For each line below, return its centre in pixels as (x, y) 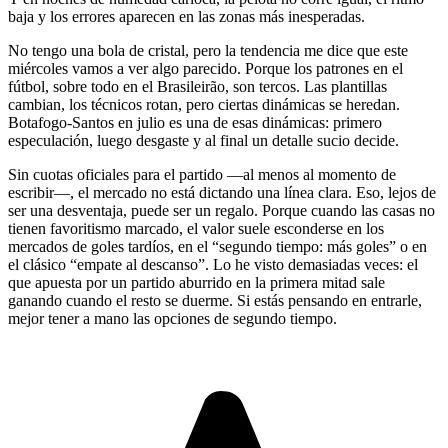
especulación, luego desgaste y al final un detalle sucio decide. (203, 140)
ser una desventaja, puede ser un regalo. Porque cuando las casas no (221, 210)
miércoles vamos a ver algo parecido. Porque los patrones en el (205, 68)
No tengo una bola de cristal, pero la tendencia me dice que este (208, 50)
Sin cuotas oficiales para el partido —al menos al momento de (202, 174)
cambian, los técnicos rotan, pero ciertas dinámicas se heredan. (204, 104)
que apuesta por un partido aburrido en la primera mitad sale (196, 282)
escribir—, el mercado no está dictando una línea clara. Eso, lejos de (222, 192)
